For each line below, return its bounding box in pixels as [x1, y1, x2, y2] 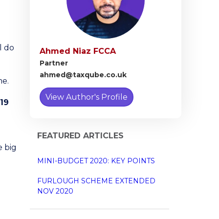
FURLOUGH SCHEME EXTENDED [37, 176, 155, 185]
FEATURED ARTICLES [37, 131, 124, 140]
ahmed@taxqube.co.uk [40, 70, 127, 79]
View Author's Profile [45, 92, 128, 102]
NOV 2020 [37, 187, 73, 196]
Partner [40, 59, 68, 67]
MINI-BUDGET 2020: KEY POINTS [37, 156, 155, 165]
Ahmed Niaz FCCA [40, 46, 116, 56]
